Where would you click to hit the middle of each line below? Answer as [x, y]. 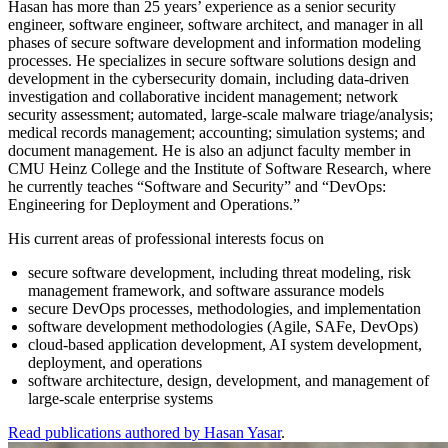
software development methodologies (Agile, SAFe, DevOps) [223, 327]
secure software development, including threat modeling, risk [219, 273]
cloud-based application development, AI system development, [225, 345]
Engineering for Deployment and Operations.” [154, 205]
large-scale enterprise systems [120, 399]
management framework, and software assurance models [206, 291]
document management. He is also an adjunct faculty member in [209, 151]
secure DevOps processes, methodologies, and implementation [224, 309]
